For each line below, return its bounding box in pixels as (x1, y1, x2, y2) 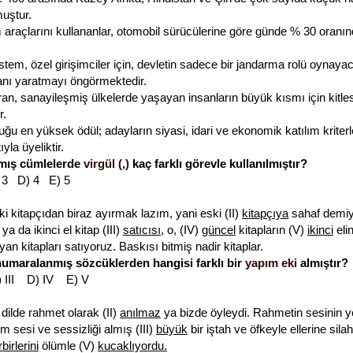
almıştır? (297, 256, 348, 270)
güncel (202, 223, 236, 237)
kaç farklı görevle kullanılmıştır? (129, 157, 307, 171)
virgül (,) (84, 157, 129, 171)
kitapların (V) (236, 223, 307, 237)
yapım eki (245, 256, 297, 270)
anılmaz (120, 306, 161, 320)
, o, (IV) (161, 223, 202, 237)
